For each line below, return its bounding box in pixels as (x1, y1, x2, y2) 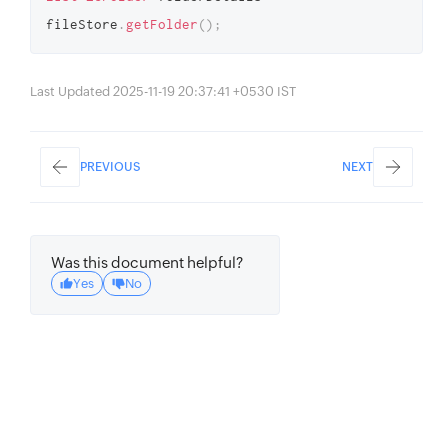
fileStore (46, 16, 118, 32)
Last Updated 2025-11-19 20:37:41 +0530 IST (30, 84, 296, 99)
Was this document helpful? (51, 254, 243, 271)
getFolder (126, 16, 198, 32)
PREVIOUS (80, 160, 141, 174)
